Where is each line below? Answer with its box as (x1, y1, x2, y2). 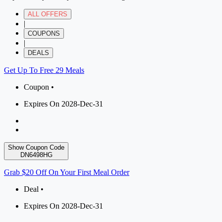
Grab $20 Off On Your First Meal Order (4, 168, 129, 177)
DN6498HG (20, 151, 53, 159)
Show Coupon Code (8, 144, 64, 152)
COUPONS (28, 30, 60, 38)
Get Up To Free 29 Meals (4, 66, 84, 75)
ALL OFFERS (28, 10, 67, 18)
